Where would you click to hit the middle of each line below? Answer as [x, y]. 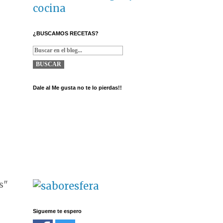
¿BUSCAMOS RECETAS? [66, 34]
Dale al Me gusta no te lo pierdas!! [77, 88]
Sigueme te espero [57, 211]
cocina [49, 8]
